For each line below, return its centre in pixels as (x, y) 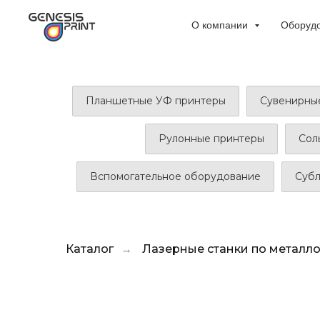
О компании (221, 25)
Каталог (90, 249)
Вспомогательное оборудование (175, 176)
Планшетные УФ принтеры (155, 101)
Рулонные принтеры (211, 139)
